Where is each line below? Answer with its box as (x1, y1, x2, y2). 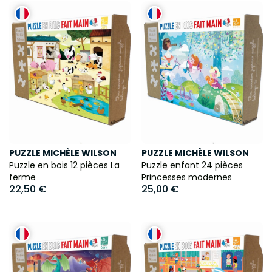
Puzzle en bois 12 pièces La (9, 158, 120, 171)
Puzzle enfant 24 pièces (141, 158, 243, 171)
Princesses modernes (141, 171, 232, 183)
